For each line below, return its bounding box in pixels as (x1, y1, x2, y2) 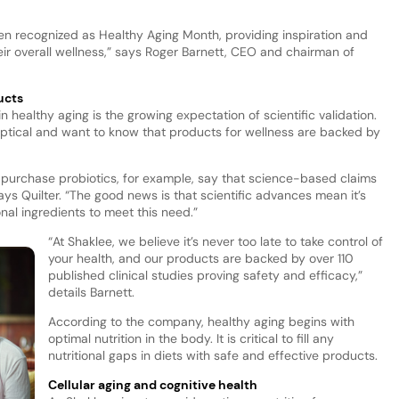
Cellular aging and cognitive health (47, 376, 257, 393)
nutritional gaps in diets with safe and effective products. (47, 346, 378, 363)
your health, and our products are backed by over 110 (47, 249, 354, 266)
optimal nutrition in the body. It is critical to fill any (47, 330, 334, 346)
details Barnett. (47, 283, 134, 300)
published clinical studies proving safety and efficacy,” (47, 266, 362, 283)
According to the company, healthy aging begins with (47, 313, 354, 330)
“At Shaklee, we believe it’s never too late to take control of (47, 232, 383, 249)
